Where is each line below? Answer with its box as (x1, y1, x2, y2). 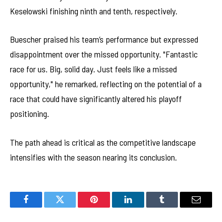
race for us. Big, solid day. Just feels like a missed (10, 63, 177, 75)
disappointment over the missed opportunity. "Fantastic (10, 49, 198, 60)
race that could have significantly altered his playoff (10, 93, 182, 105)
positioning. (10, 108, 49, 119)
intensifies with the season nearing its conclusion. (10, 152, 177, 163)
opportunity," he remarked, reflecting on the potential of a (10, 78, 202, 90)
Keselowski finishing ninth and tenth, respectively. (10, 5, 177, 16)
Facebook (25, 202, 60, 212)
